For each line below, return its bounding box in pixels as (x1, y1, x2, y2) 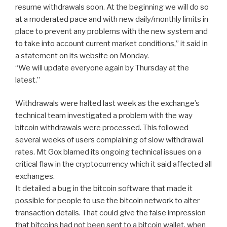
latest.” (15, 75, 40, 85)
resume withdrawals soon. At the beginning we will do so (15, 2, 209, 12)
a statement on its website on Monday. (15, 51, 149, 60)
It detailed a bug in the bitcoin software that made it (15, 184, 193, 194)
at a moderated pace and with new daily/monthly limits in (15, 14, 208, 24)
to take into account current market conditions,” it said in (15, 39, 208, 48)
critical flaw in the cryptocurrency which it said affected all (15, 160, 212, 169)
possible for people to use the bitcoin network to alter (15, 196, 200, 206)
